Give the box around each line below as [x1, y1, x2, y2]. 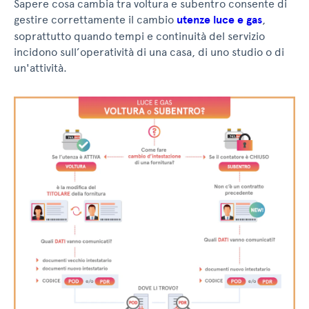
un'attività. [14, 61, 67, 74]
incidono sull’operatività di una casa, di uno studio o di [14, 46, 284, 59]
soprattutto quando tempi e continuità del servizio [14, 30, 265, 43]
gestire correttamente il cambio [14, 13, 177, 26]
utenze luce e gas [177, 13, 262, 27]
